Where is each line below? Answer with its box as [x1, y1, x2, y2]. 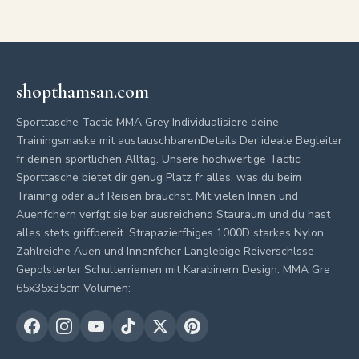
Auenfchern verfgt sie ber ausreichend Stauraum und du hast [16, 207, 330, 222]
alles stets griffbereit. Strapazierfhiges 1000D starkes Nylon [16, 225, 324, 240]
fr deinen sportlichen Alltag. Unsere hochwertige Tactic [16, 151, 301, 167]
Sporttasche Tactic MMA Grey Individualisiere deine [16, 115, 279, 130]
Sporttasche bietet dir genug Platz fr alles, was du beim [16, 170, 301, 185]
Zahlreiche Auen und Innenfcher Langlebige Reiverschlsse [16, 244, 314, 259]
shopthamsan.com [16, 80, 149, 103]
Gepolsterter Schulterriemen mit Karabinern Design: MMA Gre [16, 262, 330, 277]
